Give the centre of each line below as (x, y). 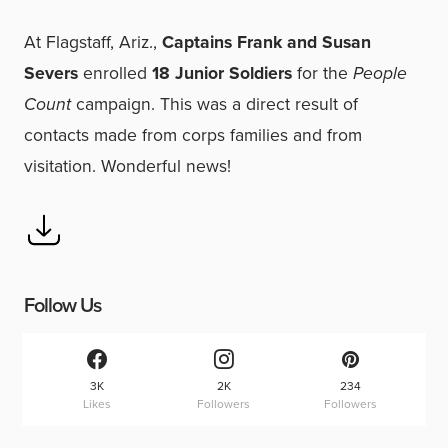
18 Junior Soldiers (222, 73)
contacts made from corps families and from (193, 135)
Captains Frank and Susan (266, 42)
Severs (51, 73)
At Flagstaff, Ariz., (93, 42)
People (380, 73)
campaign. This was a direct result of (214, 104)
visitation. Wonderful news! (127, 166)
